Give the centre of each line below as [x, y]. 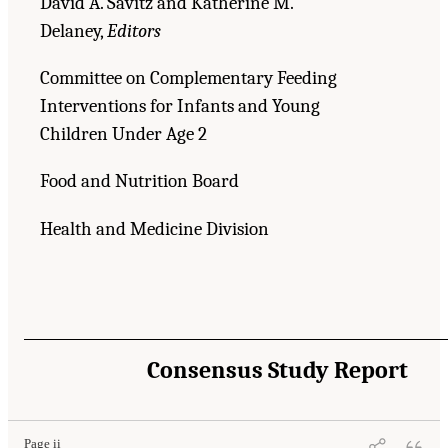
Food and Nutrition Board [139, 181]
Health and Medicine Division [154, 228]
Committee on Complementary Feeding [188, 78]
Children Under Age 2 [123, 134]
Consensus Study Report [277, 369]
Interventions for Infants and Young [180, 106]
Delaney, [73, 30]
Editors [134, 30]
